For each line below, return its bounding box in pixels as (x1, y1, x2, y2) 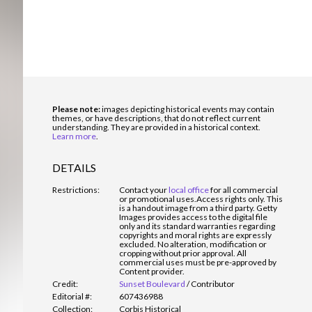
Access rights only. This (196, 194, 283, 204)
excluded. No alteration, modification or (119, 239, 267, 249)
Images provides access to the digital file (119, 212, 267, 222)
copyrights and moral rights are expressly (119, 230, 272, 240)
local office (169, 185, 209, 195)
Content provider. (119, 266, 185, 276)
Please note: (52, 104, 100, 114)
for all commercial (209, 185, 278, 195)
